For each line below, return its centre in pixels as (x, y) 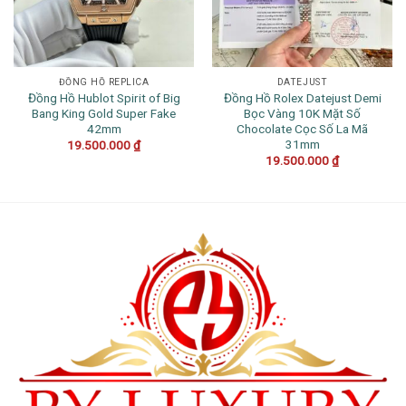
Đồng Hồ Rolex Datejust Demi (302, 97)
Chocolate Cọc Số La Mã (302, 128)
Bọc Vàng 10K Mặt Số (302, 113)
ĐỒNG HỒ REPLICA (104, 82)
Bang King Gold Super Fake (104, 113)
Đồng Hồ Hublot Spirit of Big (104, 97)
